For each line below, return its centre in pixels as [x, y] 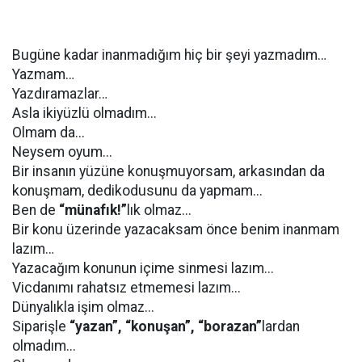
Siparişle [41, 326]
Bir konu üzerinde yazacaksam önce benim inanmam [176, 229]
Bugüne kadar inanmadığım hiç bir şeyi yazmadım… [169, 55]
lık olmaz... [159, 210]
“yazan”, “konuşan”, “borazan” [166, 326]
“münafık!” [93, 210]
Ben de [36, 210]
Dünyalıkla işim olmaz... [83, 307]
